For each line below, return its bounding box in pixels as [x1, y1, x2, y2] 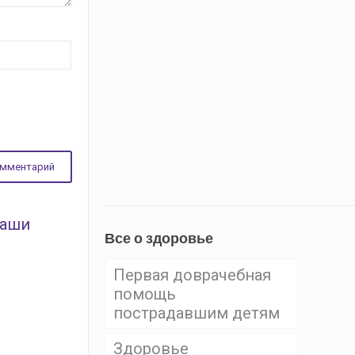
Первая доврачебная [113, 265, 271, 284]
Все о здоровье [104, 229, 213, 246]
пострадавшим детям [113, 303, 280, 323]
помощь [113, 284, 176, 303]
